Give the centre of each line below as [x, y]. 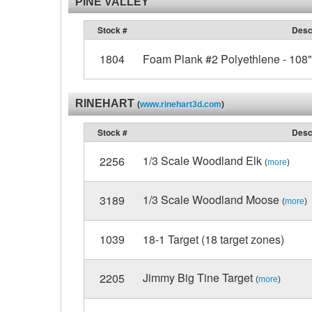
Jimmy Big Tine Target [199, 278]
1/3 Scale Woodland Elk [203, 161]
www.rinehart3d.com [181, 104]
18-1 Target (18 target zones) [213, 239]
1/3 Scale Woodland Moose [212, 200]
